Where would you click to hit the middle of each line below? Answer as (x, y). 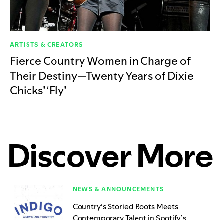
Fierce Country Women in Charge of (100, 61)
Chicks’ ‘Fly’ (38, 91)
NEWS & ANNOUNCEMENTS (118, 189)
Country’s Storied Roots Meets (125, 207)
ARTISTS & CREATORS (47, 45)
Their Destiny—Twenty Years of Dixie (102, 76)
